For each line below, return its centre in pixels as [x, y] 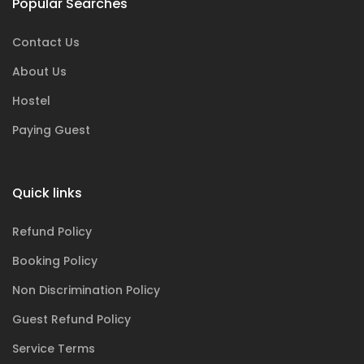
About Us [39, 71]
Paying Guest [51, 130]
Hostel [31, 101]
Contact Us [46, 42]
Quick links [47, 193]
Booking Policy [55, 261]
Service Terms [54, 349]
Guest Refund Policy [71, 319]
